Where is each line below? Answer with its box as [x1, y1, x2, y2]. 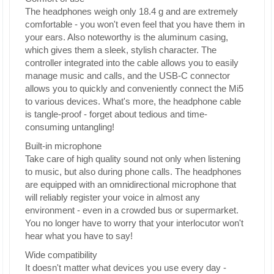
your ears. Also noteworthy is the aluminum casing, [25, 32, 228, 42]
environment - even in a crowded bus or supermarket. [25, 205, 239, 215]
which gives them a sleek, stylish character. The [25, 45, 217, 55]
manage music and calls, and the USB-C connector [25, 70, 230, 81]
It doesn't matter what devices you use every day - [25, 262, 226, 273]
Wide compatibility [25, 250, 97, 260]
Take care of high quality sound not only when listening [25, 154, 240, 164]
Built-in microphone [25, 141, 102, 151]
